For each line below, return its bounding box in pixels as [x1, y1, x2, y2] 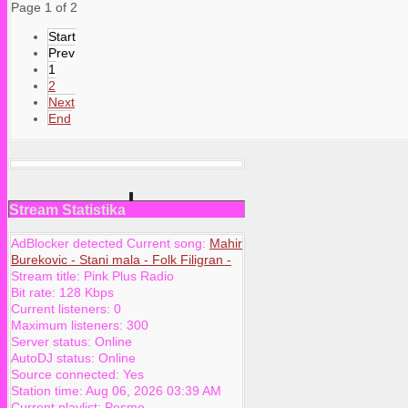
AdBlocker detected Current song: [11, 236, 209, 251]
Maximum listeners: [11, 318, 127, 333]
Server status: [11, 334, 95, 350]
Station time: [11, 383, 86, 399]
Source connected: [11, 367, 123, 382]
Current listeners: [11, 301, 114, 317]
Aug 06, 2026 [86, 383, 163, 399]
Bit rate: [11, 285, 59, 301]
